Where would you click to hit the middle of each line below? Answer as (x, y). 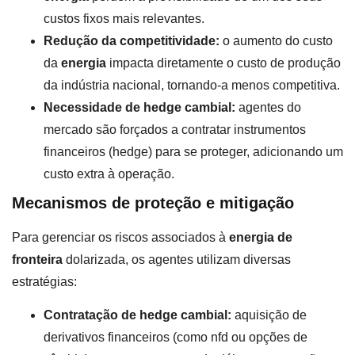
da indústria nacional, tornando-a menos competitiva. (192, 85)
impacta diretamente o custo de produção (223, 63)
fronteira (37, 259)
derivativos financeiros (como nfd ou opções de (176, 338)
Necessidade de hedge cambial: (139, 107)
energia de (261, 237)
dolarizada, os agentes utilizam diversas (177, 259)
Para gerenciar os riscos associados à (120, 237)
